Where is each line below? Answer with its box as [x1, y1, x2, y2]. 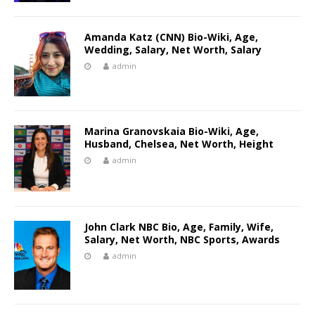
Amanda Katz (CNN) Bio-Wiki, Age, [84, 30, 258, 44]
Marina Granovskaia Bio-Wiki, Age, [84, 124, 259, 139]
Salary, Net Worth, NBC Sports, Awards [84, 232, 280, 246]
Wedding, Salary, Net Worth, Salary [84, 43, 262, 57]
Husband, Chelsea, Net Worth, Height [84, 137, 274, 151]
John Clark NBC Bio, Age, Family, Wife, [84, 219, 274, 233]
